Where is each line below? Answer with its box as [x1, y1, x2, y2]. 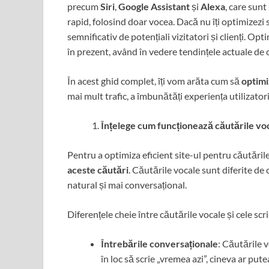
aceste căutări [67, 164, 128, 176]
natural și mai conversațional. [67, 179, 187, 191]
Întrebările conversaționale [101, 238, 218, 250]
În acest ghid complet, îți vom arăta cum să [67, 75, 241, 87]
